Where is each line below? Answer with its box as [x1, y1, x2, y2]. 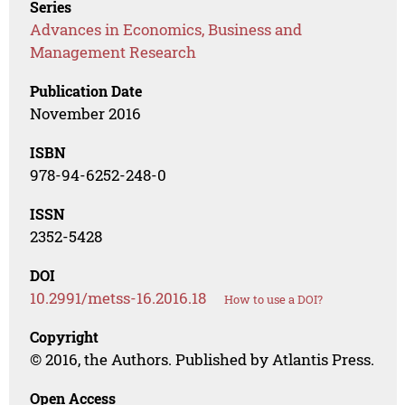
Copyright [30, 327, 99, 347]
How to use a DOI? [224, 291, 324, 308]
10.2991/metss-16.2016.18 [30, 287, 207, 309]
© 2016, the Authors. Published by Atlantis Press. [30, 349, 375, 371]
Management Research [30, 42, 197, 63]
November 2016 [30, 103, 142, 125]
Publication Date [30, 81, 143, 101]
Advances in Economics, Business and [30, 19, 303, 41]
